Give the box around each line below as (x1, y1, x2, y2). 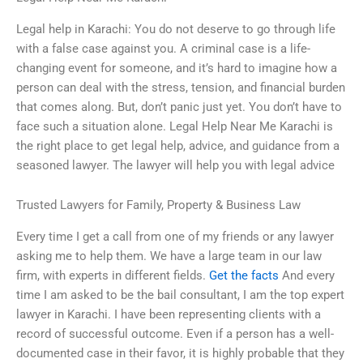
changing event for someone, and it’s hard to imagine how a (16, 60, 337, 75)
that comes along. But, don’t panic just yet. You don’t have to (16, 99, 342, 114)
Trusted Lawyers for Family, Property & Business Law (16, 198, 301, 213)
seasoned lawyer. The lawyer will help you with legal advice (16, 157, 335, 173)
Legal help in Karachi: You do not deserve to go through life (16, 21, 335, 36)
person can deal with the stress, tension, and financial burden (16, 79, 345, 95)
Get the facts (209, 267, 279, 283)
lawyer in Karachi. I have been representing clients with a (16, 306, 321, 322)
